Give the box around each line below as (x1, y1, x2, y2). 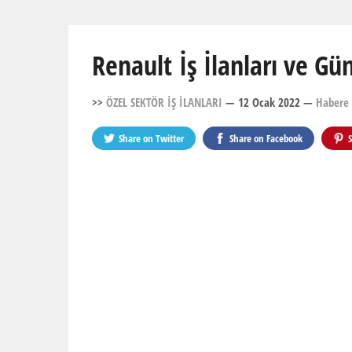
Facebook (266, 131, 302, 145)
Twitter (156, 131, 184, 145)
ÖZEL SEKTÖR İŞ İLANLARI (106, 94, 222, 110)
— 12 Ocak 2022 (225, 94, 300, 110)
